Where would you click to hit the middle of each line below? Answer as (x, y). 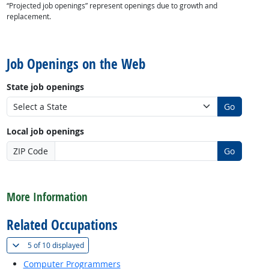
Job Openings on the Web (76, 64)
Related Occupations (62, 225)
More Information (47, 197)
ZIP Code (31, 151)
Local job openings (45, 131)
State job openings (45, 86)
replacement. (29, 17)
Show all (100, 244)
